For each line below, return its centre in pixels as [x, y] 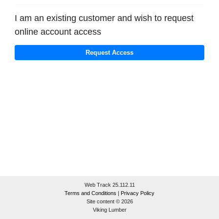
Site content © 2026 [109, 201]
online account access [58, 32]
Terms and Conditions [91, 193]
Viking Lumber [109, 210]
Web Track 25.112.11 [109, 185]
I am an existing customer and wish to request [104, 18]
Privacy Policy [138, 193]
